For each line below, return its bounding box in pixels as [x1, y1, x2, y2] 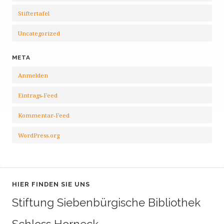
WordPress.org [18, 131, 59, 139]
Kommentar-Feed [18, 111, 69, 119]
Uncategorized [18, 29, 60, 37]
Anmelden [18, 71, 48, 79]
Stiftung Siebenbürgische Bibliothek [12, 196, 200, 209]
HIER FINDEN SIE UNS [12, 180, 90, 188]
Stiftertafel [18, 9, 49, 17]
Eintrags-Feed [18, 91, 57, 99]
